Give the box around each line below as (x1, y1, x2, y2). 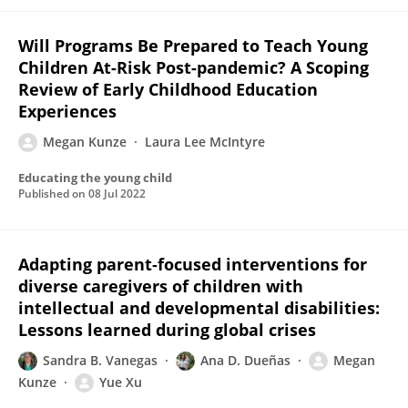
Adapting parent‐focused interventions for (18, 253, 367, 275)
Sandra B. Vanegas (43, 352, 158, 369)
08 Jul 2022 (88, 186, 146, 201)
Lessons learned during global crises (18, 319, 316, 341)
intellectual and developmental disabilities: (18, 297, 380, 319)
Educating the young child (18, 169, 172, 186)
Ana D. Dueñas (200, 352, 291, 369)
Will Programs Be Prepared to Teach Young (18, 35, 368, 56)
